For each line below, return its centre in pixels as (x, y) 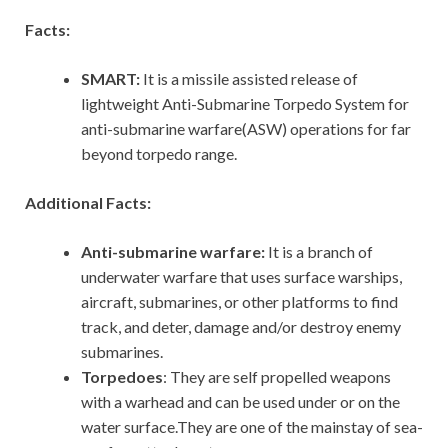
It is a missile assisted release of (249, 79)
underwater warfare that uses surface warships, (241, 277)
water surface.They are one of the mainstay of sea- (252, 427)
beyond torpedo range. (159, 154)
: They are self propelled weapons (277, 377)
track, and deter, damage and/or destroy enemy (241, 327)
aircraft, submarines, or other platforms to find (239, 302)
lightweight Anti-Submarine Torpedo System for (245, 104)
